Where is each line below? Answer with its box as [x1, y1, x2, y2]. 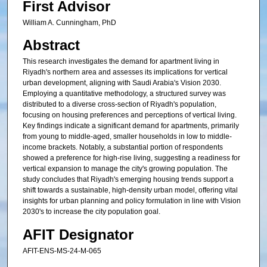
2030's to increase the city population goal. [22, 207, 160, 216]
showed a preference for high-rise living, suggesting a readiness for [22, 154, 240, 163]
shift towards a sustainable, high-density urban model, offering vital [22, 186, 238, 195]
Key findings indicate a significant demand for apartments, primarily [22, 122, 239, 131]
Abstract [22, 37, 80, 54]
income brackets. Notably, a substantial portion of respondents [22, 143, 223, 152]
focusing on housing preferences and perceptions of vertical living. [22, 111, 237, 120]
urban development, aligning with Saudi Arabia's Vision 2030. [22, 79, 221, 88]
